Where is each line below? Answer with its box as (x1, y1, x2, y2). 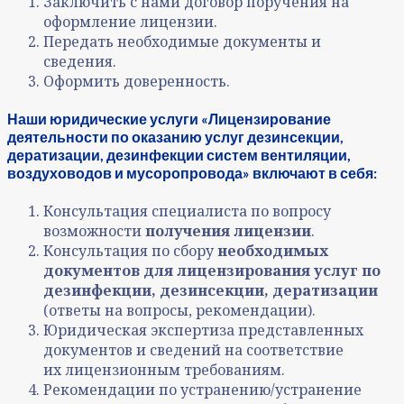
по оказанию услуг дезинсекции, (111, 128, 344, 146)
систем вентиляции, (204, 146, 351, 164)
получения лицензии (145, 221, 311, 242)
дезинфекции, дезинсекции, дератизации (43, 280, 378, 301)
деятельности (7, 128, 111, 146)
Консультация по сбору (43, 241, 217, 262)
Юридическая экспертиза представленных (43, 320, 363, 341)
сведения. (43, 50, 116, 71)
